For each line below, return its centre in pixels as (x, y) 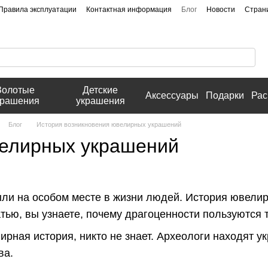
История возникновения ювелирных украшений (109, 124)
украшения (100, 101)
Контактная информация (129, 10)
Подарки (225, 95)
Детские (100, 90)
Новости (221, 10)
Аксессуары (172, 95)
